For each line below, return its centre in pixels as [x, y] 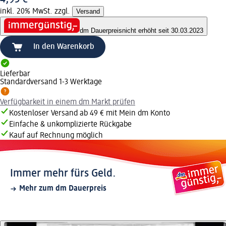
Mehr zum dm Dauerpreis [63, 189]
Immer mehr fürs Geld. [63, 174]
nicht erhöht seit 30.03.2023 [163, 31]
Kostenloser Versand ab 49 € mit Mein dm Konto [90, 114]
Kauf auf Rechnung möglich [56, 136]
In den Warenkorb [64, 47]
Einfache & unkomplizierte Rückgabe [70, 125]
